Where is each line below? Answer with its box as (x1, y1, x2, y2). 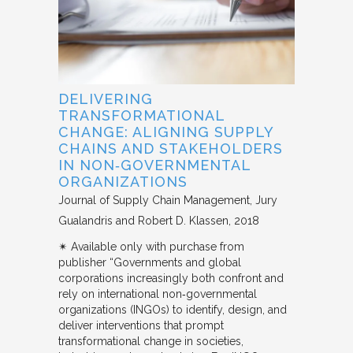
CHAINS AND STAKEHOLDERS (58, 139, 283, 157)
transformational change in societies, (58, 334, 243, 347)
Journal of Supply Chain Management (58, 193, 250, 206)
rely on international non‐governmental (58, 287, 257, 300)
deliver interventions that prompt (58, 318, 224, 332)
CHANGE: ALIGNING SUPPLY (58, 123, 273, 140)
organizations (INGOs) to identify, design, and (58, 303, 287, 316)
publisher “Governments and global (58, 255, 241, 269)
